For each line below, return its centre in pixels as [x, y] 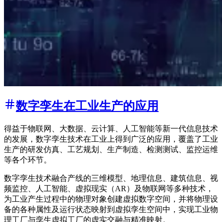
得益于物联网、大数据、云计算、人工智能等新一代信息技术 [111, 129]
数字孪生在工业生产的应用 [87, 106]
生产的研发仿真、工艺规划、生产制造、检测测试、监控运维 [111, 150]
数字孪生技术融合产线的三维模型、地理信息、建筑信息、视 [111, 178]
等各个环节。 [28, 160]
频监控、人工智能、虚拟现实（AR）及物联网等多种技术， [109, 189]
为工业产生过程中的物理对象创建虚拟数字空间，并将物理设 [111, 199]
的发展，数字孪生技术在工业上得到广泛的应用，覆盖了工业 [111, 139]
